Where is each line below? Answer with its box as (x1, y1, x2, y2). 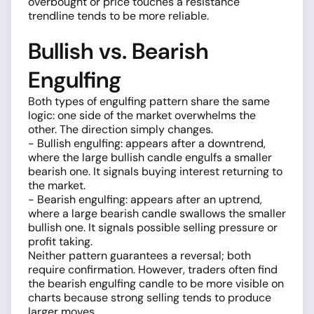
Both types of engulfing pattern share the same (28, 94, 270, 109)
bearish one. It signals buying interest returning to (28, 164, 282, 179)
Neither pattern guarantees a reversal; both (28, 248, 251, 264)
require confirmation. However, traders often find (28, 262, 278, 278)
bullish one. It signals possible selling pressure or (28, 220, 278, 235)
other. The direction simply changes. (28, 122, 213, 137)
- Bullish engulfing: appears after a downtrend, (28, 136, 266, 151)
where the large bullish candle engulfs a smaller (28, 150, 272, 165)
